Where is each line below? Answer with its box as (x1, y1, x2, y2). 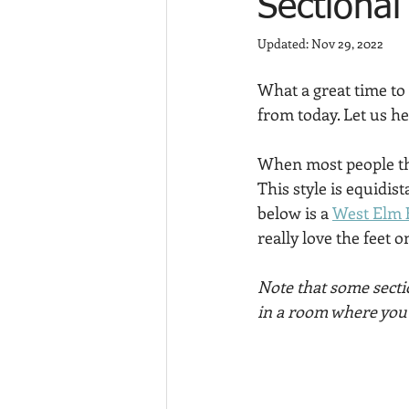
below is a (257, 202, 332, 224)
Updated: (257, 35, 311, 52)
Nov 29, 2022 (311, 35, 383, 52)
